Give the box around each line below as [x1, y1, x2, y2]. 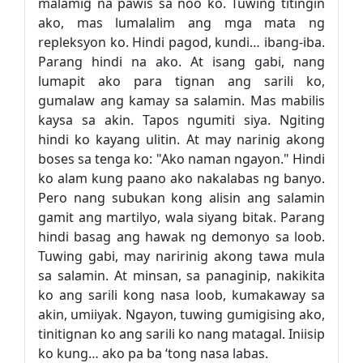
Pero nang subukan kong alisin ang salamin [38, 189, 325, 207]
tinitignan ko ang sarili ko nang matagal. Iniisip [38, 325, 325, 343]
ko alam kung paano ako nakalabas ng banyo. [38, 169, 325, 187]
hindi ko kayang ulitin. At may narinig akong [38, 130, 325, 148]
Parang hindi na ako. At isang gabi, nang [38, 53, 325, 70]
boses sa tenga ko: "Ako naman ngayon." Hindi [38, 150, 325, 168]
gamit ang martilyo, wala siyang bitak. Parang [38, 208, 325, 226]
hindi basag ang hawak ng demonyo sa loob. [38, 228, 325, 246]
